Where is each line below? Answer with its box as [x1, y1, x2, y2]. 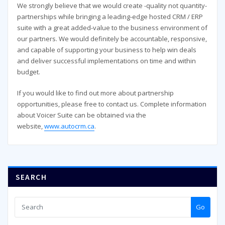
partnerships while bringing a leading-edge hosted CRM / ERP [17, 12, 203, 21]
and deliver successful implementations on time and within [17, 56, 196, 65]
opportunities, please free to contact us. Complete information [17, 99, 206, 108]
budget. [17, 67, 40, 76]
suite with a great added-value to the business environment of [17, 23, 207, 32]
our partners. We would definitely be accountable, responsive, [17, 34, 207, 43]
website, [17, 121, 44, 131]
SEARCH [16, 172, 47, 182]
